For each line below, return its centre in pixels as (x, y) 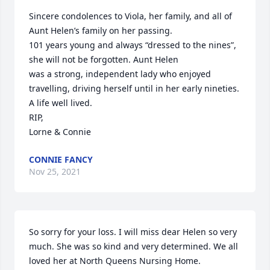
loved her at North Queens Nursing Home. (115, 261)
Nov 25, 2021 (55, 171)
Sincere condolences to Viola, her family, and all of (130, 16)
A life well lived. (61, 103)
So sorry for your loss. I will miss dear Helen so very (133, 232)
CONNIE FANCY (61, 159)
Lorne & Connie (60, 132)
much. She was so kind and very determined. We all (133, 246)
